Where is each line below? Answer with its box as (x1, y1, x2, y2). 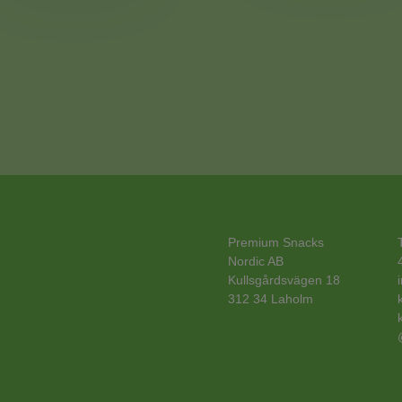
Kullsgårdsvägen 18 (227, 272, 340, 287)
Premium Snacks (227, 234, 324, 249)
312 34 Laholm (227, 291, 313, 306)
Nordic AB (227, 253, 284, 268)
